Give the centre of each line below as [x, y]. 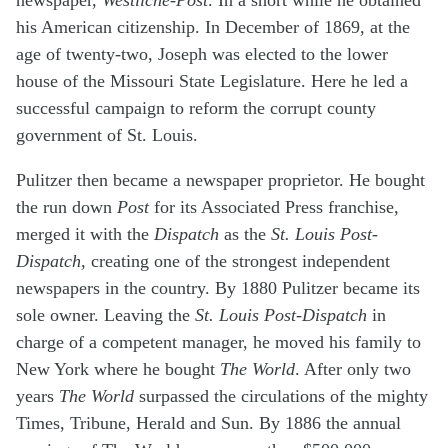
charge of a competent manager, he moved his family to [218, 342]
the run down [66, 207]
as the [245, 234]
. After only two [353, 369]
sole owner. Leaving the [105, 315]
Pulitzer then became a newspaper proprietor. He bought [220, 180]
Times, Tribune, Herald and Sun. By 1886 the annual [208, 423]
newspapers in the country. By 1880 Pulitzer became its [218, 288]
